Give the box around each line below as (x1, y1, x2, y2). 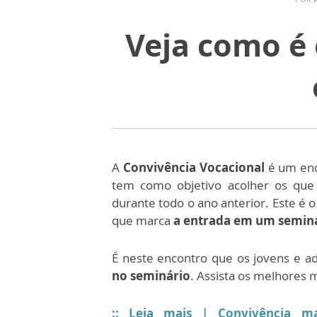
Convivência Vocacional (122, 159, 268, 175)
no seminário (112, 267, 190, 284)
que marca (112, 212, 173, 229)
